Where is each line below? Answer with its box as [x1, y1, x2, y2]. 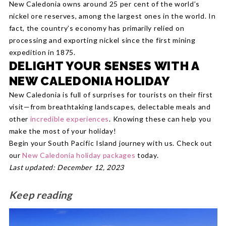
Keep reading [9, 189, 72, 201]
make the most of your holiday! [9, 127, 117, 136]
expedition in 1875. [9, 48, 76, 57]
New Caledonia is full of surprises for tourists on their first [9, 90, 213, 99]
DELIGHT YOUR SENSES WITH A [9, 59, 199, 74]
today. [135, 151, 159, 160]
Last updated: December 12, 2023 [9, 163, 125, 172]
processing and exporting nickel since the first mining [9, 36, 196, 45]
